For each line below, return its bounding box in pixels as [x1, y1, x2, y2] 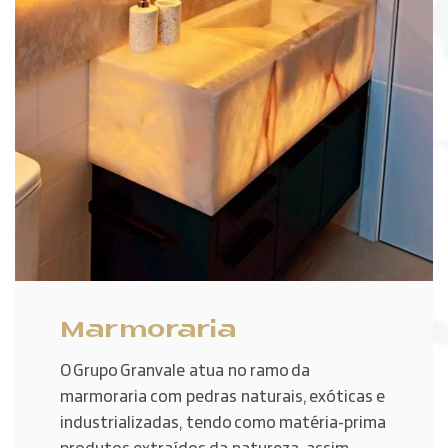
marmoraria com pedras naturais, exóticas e [60, 388, 385, 406]
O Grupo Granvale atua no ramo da [60, 362, 310, 380]
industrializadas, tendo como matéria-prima [60, 414, 386, 432]
